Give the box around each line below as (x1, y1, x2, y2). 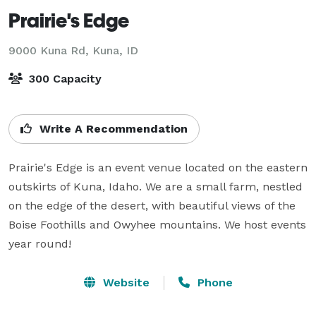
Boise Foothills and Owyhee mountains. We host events (8, 217, 306, 231)
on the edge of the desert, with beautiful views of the (8, 198, 296, 212)
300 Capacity (25, 71, 102, 85)
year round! (8, 236, 71, 250)
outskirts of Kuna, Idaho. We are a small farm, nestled (8, 179, 303, 193)
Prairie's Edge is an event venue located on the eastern (8, 160, 308, 174)
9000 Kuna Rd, (8, 43, 92, 57)
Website (99, 275, 150, 289)
